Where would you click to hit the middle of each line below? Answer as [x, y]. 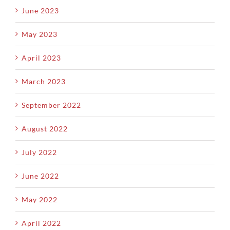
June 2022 [40, 176]
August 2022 [45, 128]
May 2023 [40, 34]
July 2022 [39, 152]
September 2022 [51, 105]
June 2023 [40, 10]
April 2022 [41, 223]
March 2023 [44, 81]
